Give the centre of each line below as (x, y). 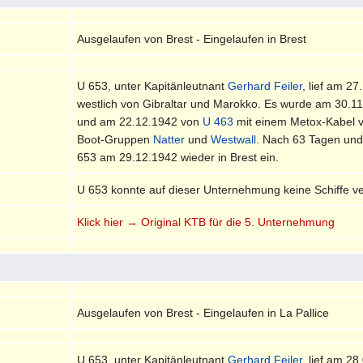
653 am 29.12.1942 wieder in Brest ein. (178, 157)
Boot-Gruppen (115, 139)
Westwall (234, 139)
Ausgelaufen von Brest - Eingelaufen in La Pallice (203, 312)
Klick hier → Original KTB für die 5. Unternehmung (206, 222)
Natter (169, 139)
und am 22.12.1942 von (140, 121)
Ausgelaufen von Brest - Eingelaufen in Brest (192, 38)
